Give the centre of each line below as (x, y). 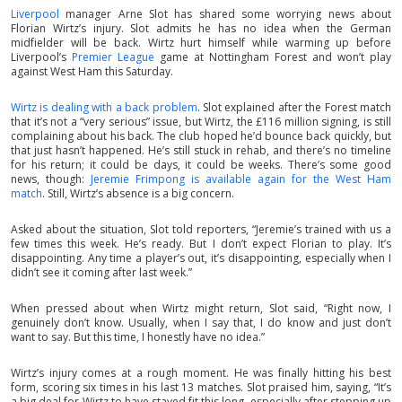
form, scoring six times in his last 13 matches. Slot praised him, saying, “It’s (201, 387)
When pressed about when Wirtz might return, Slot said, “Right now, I (201, 308)
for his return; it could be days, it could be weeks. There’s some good (201, 164)
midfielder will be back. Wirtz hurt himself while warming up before (201, 42)
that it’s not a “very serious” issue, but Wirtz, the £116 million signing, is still (201, 121)
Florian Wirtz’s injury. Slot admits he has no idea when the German (201, 28)
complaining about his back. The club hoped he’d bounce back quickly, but (201, 135)
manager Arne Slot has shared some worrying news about (225, 13)
